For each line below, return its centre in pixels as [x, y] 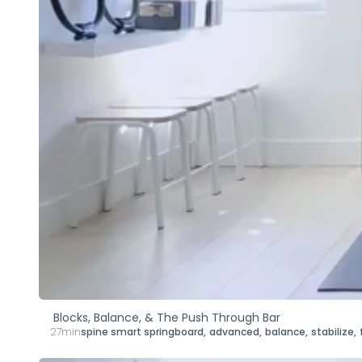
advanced [234, 331]
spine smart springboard [142, 331]
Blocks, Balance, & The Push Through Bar [166, 317]
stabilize [333, 331]
